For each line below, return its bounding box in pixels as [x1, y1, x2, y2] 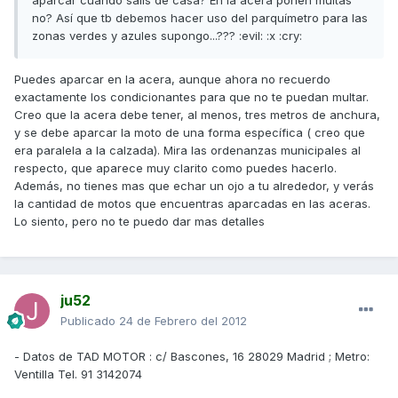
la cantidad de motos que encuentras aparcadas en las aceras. [14, 196, 370, 211]
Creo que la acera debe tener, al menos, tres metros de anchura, [14, 107, 380, 123]
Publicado [60, 314, 119, 329]
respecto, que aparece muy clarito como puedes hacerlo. [14, 161, 337, 176]
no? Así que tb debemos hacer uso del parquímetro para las [32, 11, 368, 26]
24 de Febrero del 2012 [119, 314, 247, 329]
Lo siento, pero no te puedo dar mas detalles [14, 214, 265, 229]
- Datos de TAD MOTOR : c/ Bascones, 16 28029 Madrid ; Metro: [14, 349, 370, 364]
